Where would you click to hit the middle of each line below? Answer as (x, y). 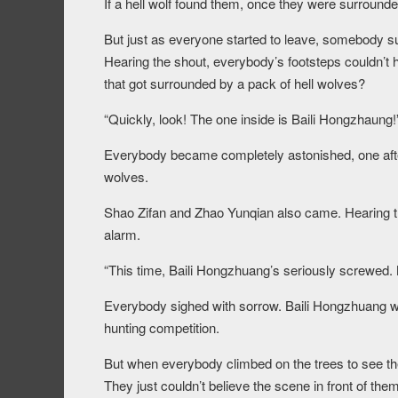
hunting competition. (162, 328)
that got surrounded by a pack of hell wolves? (235, 84)
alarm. (122, 235)
